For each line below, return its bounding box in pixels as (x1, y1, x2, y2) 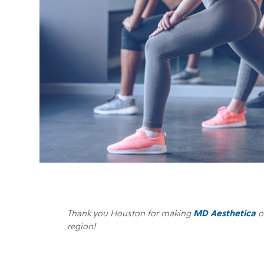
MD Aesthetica (191, 206, 256, 219)
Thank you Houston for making (67, 206, 192, 219)
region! (67, 219, 97, 232)
